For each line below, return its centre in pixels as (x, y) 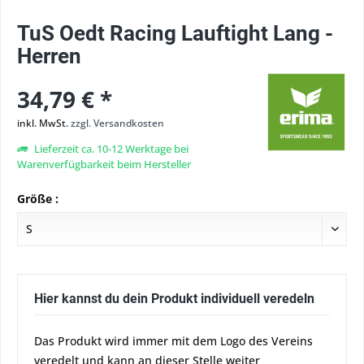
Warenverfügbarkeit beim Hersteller (104, 164)
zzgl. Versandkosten (117, 123)
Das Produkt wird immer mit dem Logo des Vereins (173, 341)
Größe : (38, 199)
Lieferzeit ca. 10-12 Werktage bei (110, 149)
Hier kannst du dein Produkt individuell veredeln (174, 299)
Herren (49, 56)
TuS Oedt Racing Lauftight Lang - (175, 33)
